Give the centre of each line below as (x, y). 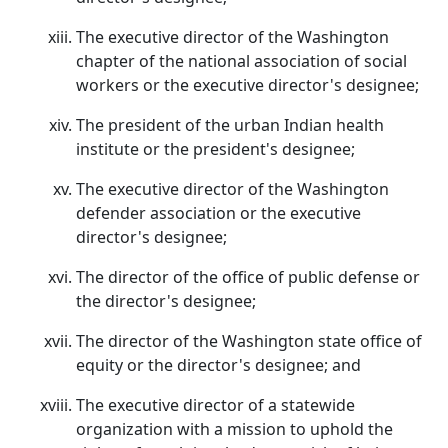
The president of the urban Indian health (230, 125)
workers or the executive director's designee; (247, 85)
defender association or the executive (218, 213)
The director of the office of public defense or (248, 277)
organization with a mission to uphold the (234, 429)
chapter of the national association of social (241, 61)
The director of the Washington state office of (249, 341)
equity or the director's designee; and (218, 365)
